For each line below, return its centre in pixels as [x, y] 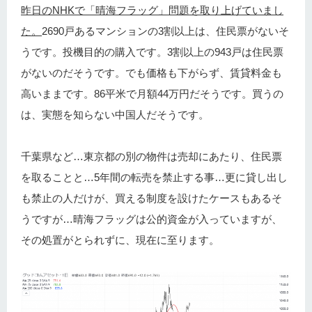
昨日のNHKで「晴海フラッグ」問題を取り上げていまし [152, 10]
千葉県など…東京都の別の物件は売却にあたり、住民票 [151, 157]
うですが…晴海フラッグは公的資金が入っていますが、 [151, 219]
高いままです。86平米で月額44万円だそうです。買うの [152, 94]
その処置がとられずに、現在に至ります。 [120, 240]
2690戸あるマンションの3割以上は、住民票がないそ [165, 31]
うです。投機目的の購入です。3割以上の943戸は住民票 [152, 52]
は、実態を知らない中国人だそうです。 [115, 115]
